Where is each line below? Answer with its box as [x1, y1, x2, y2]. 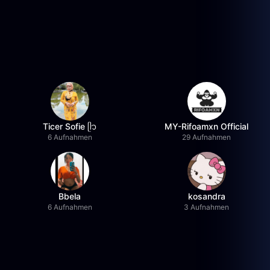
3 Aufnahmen [184, 202, 230, 212]
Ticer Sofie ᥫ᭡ [43, 121, 97, 131]
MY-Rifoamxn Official [165, 121, 249, 131]
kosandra [187, 191, 225, 201]
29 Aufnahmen [182, 133, 231, 142]
